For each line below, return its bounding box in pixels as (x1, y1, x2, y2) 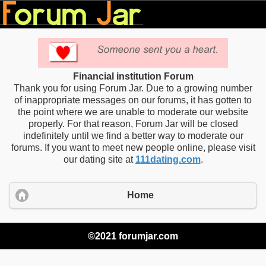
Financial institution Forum (72, 71, 194, 81)
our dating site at (63, 154, 135, 164)
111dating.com (135, 154, 201, 164)
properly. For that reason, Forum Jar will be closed (28, 119, 238, 129)
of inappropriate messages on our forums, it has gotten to (14, 95, 252, 105)
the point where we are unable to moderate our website (18, 107, 248, 117)
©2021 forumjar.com (88, 230, 178, 241)
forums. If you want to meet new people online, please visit (11, 142, 255, 153)
